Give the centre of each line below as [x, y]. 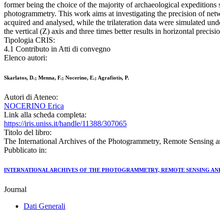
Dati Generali [44, 206]
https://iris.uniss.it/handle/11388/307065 [65, 124]
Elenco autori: [26, 58]
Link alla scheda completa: [45, 115]
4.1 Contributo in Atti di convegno [57, 49]
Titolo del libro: [28, 133]
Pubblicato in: [25, 150]
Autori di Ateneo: [31, 97]
